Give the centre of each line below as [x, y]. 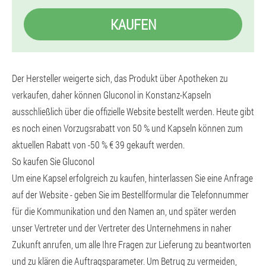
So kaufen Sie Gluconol [53, 161]
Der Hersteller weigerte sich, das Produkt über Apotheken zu [120, 78]
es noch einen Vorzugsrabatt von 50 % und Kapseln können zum [127, 128]
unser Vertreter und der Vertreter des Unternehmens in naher [122, 228]
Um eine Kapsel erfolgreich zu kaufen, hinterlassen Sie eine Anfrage [132, 178]
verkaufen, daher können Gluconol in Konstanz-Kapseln [112, 95]
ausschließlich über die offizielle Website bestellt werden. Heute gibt [133, 111]
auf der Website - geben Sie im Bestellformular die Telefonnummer [130, 194]
